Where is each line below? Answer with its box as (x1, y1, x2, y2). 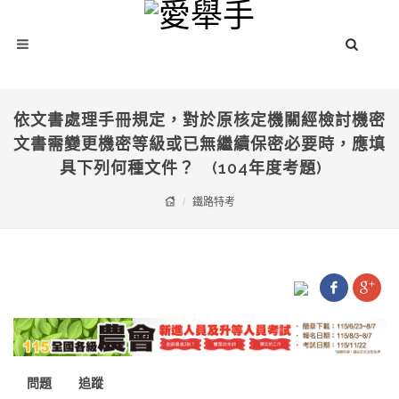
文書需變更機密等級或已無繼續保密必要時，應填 (13, 134, 386, 153)
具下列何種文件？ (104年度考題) (60, 159, 339, 177)
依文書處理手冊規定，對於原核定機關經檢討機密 (13, 110, 386, 129)
